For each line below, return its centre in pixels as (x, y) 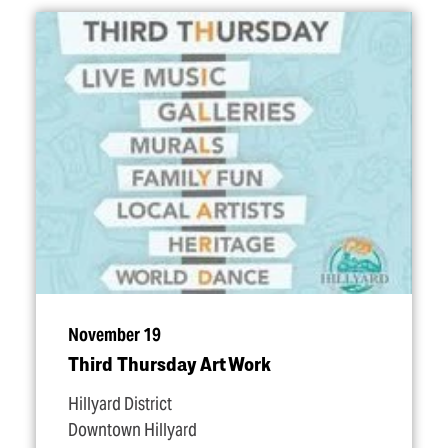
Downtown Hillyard (132, 430)
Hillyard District (120, 404)
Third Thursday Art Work (169, 363)
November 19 (114, 335)
